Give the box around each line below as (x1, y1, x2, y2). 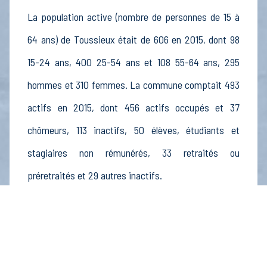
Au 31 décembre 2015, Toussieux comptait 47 (27, 231, 240, 244)
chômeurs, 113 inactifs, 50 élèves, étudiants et (27, 123, 240, 137)
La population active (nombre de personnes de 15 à (27, 10, 240, 24)
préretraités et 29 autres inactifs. (27, 169, 163, 182)
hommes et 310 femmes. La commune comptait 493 (27, 78, 240, 92)
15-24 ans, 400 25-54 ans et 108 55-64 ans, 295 (27, 55, 240, 69)
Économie (27, 203, 78, 217)
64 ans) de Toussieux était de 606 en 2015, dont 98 (27, 33, 240, 46)
